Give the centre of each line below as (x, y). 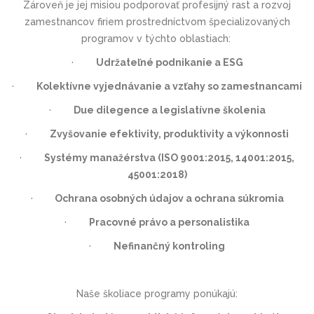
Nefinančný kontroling (169, 246)
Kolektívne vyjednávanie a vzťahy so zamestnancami (169, 86)
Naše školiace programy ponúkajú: (157, 293)
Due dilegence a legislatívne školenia (169, 110)
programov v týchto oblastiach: (157, 38)
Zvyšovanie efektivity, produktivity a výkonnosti (169, 134)
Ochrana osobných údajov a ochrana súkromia (168, 198)
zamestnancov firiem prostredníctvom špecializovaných (157, 21)
